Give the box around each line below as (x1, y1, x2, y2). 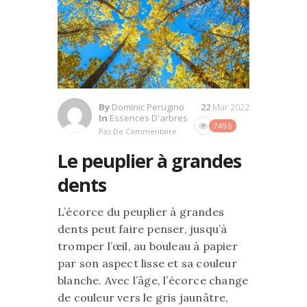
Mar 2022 (212, 101, 249, 113)
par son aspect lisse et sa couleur (58, 256, 237, 270)
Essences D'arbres (110, 112, 188, 124)
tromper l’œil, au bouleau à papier (58, 239, 238, 253)
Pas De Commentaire (99, 126, 177, 136)
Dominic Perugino (112, 101, 184, 113)
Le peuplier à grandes (58, 148, 241, 173)
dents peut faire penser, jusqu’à (58, 222, 228, 236)
